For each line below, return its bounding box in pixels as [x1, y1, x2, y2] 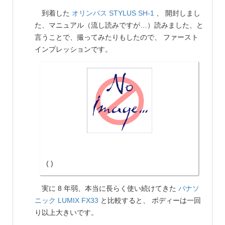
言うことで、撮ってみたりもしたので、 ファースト [35, 33, 198, 42]
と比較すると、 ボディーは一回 [98, 196, 201, 205]
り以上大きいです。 [35, 208, 98, 217]
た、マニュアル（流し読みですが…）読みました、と [35, 21, 203, 30]
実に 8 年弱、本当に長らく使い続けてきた [35, 184, 178, 193]
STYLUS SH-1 [109, 9, 154, 18]
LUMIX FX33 [58, 196, 98, 205]
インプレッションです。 [35, 45, 112, 54]
